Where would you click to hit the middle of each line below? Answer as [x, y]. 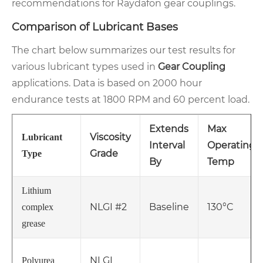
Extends [169, 129]
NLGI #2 [108, 207]
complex [38, 207]
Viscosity [110, 137]
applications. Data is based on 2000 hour [107, 83]
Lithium [36, 191]
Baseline [169, 207]
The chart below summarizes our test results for [124, 50]
